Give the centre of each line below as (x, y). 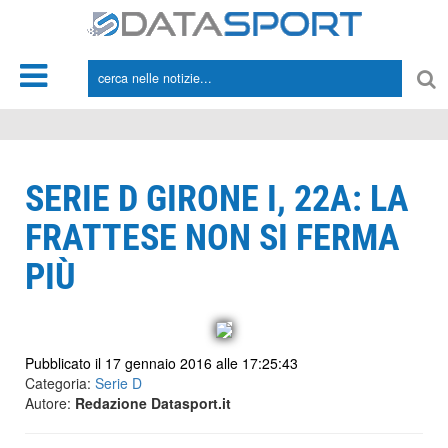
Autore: (50, 403)
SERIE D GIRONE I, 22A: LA (217, 199)
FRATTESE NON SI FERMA (212, 238)
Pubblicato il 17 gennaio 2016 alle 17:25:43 (161, 363)
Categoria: (60, 383)
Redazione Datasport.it (153, 403)
